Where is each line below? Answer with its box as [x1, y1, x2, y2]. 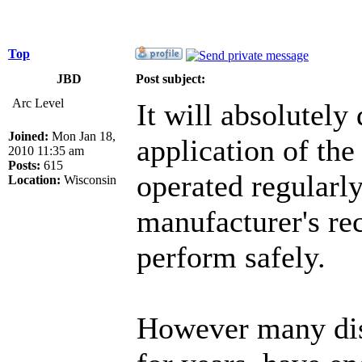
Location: [8, 172, 61, 187]
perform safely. [137, 239, 326, 274]
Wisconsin [61, 172, 116, 187]
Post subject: [136, 71, 205, 86]
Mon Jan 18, [48, 128, 116, 143]
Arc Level [12, 95, 64, 110]
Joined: [8, 128, 48, 143]
